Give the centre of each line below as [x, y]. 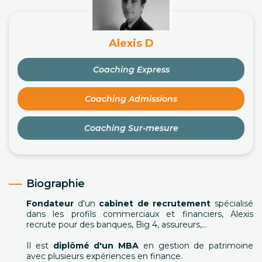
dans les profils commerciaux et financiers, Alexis [140, 214]
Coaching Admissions [131, 99]
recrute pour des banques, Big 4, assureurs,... [117, 225]
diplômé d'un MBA [96, 246]
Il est [40, 246]
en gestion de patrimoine [196, 246]
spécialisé [234, 204]
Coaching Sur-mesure [131, 128]
